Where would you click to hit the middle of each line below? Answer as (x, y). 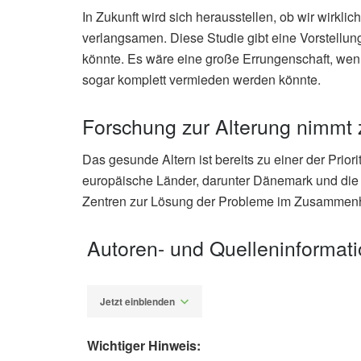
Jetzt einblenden (137, 302)
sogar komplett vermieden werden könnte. (201, 80)
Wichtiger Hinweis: (144, 345)
